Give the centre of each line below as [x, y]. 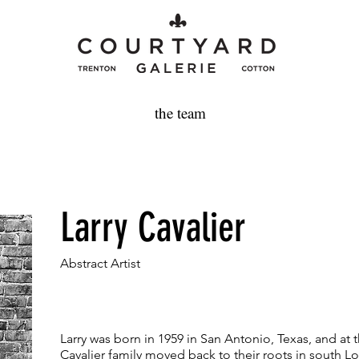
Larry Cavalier [153, 228]
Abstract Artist [100, 263]
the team [180, 113]
